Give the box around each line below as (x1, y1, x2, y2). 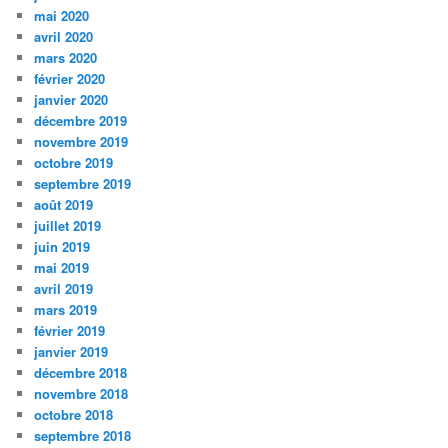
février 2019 (34, 320, 106, 340)
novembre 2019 (34, 131, 129, 151)
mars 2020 (34, 47, 98, 67)
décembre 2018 (34, 362, 128, 382)
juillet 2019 (34, 215, 102, 235)
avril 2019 (34, 278, 94, 298)
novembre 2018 (34, 383, 129, 403)
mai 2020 (34, 5, 90, 25)
